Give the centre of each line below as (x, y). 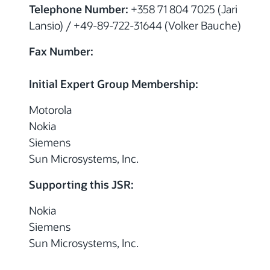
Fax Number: (61, 51)
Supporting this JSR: (81, 184)
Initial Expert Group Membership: (114, 83)
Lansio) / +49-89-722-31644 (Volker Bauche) (135, 25)
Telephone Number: (79, 9)
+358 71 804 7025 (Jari (183, 9)
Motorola (50, 109)
